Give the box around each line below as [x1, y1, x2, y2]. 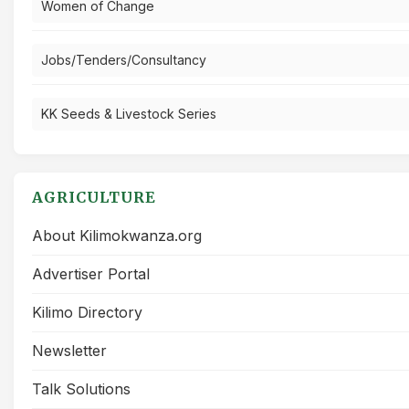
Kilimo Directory [32, 302, 142, 321]
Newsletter [32, 341, 107, 360]
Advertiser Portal [32, 264, 150, 283]
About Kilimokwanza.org [32, 225, 202, 245]
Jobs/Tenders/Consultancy [41, 51, 206, 68]
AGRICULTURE [32, 187, 156, 206]
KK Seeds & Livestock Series [41, 105, 216, 121]
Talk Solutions [32, 379, 131, 398]
